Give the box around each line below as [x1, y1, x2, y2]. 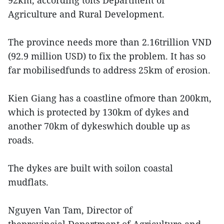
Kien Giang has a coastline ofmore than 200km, [8, 92, 211, 104]
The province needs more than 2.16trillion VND [8, 36, 211, 48]
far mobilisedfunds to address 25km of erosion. [8, 64, 210, 76]
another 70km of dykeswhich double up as [8, 120, 190, 132]
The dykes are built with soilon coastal [8, 162, 173, 174]
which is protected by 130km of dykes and [8, 106, 189, 118]
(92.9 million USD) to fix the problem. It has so [8, 50, 205, 62]
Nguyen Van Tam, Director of [8, 204, 132, 216]
